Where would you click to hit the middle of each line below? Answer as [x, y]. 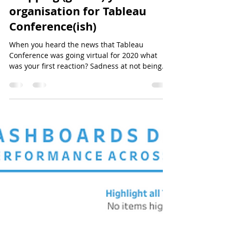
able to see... [31, 97]
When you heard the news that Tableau [76, 65]
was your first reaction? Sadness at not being [85, 86]
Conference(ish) [53, 47]
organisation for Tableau [78, 31]
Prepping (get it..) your [72, 16]
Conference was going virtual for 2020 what [83, 76]
